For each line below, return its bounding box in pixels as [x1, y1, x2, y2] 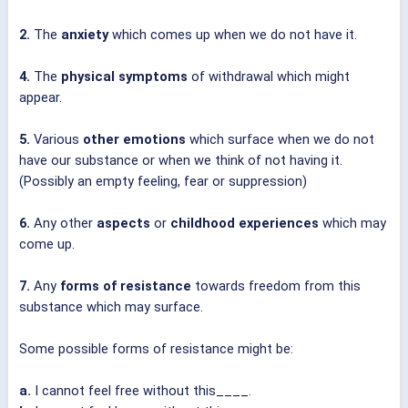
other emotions [83, 131, 186, 148]
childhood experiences [170, 215, 319, 232]
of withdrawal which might [188, 68, 350, 86]
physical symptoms [61, 68, 188, 86]
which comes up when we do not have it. [108, 26, 357, 44]
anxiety [61, 26, 108, 44]
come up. [19, 236, 75, 253]
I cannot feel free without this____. [31, 382, 251, 400]
